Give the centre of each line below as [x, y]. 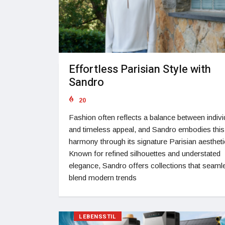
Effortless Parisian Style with [140, 69]
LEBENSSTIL [98, 216]
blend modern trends [103, 177]
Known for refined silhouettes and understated [145, 153]
